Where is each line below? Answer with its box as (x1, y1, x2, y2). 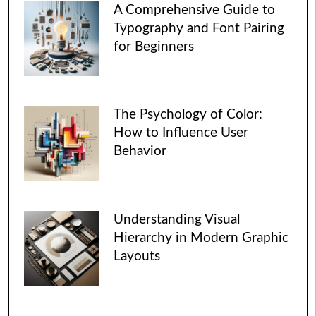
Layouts (114, 250, 161, 264)
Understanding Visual (114, 213, 241, 227)
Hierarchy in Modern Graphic (114, 231, 289, 245)
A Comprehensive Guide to (114, 3, 276, 17)
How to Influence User (114, 126, 249, 140)
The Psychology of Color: (114, 108, 263, 122)
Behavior (114, 145, 167, 159)
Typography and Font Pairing (114, 21, 285, 35)
